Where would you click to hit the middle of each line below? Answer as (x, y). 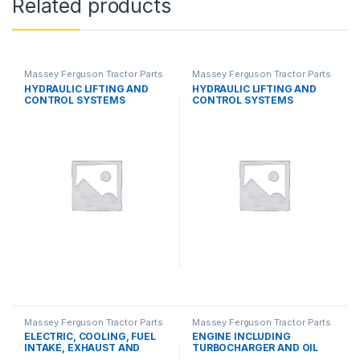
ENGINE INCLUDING (241, 337)
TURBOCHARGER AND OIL (255, 348)
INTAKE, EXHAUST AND (82, 348)
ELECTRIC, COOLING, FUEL (90, 337)
